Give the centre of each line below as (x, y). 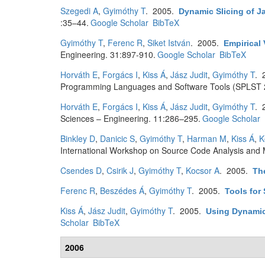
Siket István (169, 43)
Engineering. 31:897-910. (108, 54)
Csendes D (81, 170)
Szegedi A (79, 11)
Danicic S (117, 138)
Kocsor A (203, 170)
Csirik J (120, 170)
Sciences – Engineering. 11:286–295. (130, 118)
